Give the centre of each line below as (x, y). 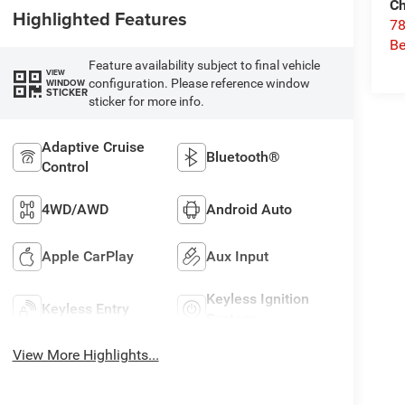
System (231, 318)
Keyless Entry (85, 308)
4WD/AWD (75, 209)
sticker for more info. (146, 101)
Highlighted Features (99, 18)
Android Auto (250, 209)
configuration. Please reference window (199, 83)
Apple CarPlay (87, 256)
